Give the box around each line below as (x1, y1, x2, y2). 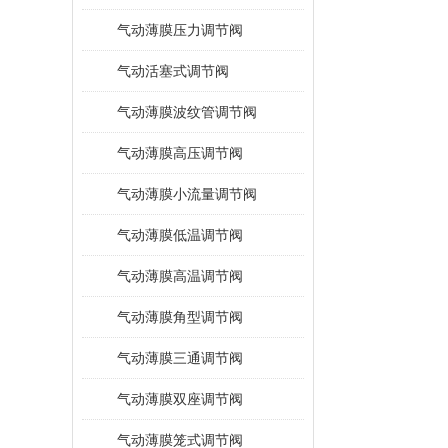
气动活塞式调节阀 (117, 63, 229, 79)
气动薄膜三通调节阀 (117, 350, 243, 366)
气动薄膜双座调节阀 (117, 391, 243, 407)
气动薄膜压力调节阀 (117, 22, 243, 38)
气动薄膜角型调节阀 (117, 309, 243, 325)
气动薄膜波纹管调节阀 (117, 104, 257, 120)
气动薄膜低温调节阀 (117, 227, 243, 243)
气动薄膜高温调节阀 (117, 268, 243, 284)
